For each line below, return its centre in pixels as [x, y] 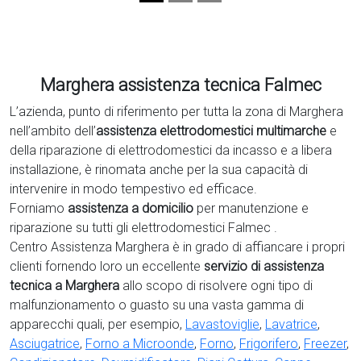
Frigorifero [269, 344]
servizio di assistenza [264, 267]
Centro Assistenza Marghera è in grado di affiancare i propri [177, 247]
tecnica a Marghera [64, 286]
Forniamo [39, 209]
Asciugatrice [45, 344]
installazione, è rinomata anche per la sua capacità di [159, 170]
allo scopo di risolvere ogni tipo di [216, 286]
